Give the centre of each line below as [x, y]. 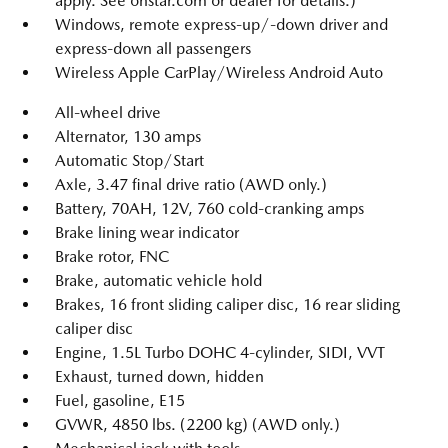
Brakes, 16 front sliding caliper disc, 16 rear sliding [227, 305]
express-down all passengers [153, 49]
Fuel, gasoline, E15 [120, 401]
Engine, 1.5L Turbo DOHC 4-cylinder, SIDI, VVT [220, 353]
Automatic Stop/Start [129, 161]
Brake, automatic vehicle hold [158, 281]
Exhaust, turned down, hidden [159, 377]
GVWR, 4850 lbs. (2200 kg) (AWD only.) [197, 425]
